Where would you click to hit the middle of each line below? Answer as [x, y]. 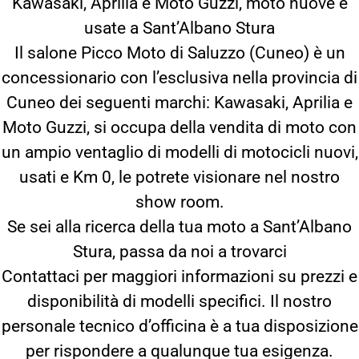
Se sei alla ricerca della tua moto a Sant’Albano [179, 227]
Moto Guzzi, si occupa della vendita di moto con [179, 127]
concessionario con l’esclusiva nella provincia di [179, 78]
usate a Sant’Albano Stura [179, 28]
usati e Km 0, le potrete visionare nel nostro [179, 177]
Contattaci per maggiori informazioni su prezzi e [179, 276]
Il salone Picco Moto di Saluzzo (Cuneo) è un [179, 53]
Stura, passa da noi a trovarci [179, 252]
